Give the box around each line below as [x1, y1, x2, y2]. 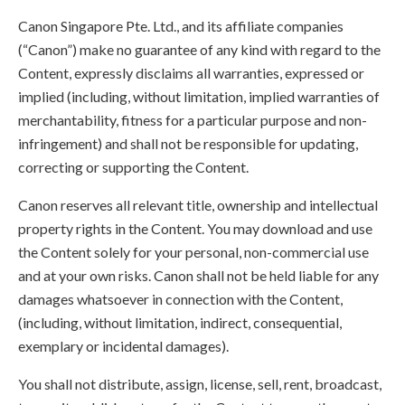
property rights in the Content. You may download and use [18, 220, 372, 237]
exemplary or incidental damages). [18, 337, 229, 354]
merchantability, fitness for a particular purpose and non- [18, 111, 367, 128]
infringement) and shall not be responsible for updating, [18, 135, 358, 152]
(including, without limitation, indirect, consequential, [18, 314, 342, 331]
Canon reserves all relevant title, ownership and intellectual [18, 196, 378, 213]
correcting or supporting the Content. [18, 158, 249, 175]
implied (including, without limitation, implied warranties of [18, 88, 380, 105]
